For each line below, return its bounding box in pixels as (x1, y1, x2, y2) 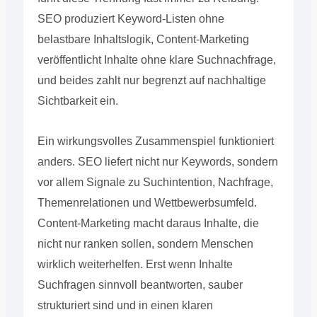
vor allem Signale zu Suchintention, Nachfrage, (37, 175, 273, 188)
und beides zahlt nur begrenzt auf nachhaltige (37, 74, 266, 86)
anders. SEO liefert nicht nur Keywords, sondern (37, 155, 278, 168)
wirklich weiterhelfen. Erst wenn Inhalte (37, 258, 233, 270)
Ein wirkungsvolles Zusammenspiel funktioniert (37, 134, 274, 147)
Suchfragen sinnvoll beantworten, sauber (37, 278, 243, 291)
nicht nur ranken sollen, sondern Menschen (37, 237, 253, 250)
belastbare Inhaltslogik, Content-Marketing (37, 33, 249, 45)
